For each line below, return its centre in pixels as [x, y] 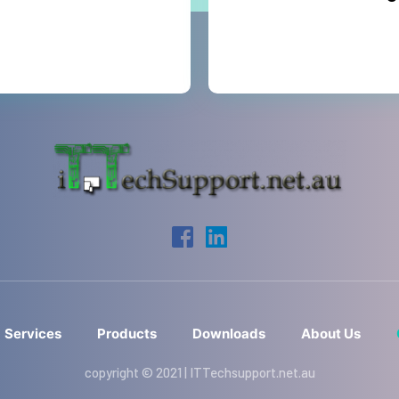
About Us [331, 334]
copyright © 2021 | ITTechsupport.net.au [199, 373]
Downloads [229, 334]
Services [33, 334]
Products [127, 334]
